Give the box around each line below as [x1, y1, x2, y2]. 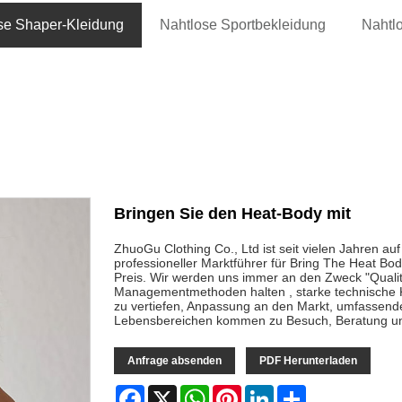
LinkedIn [274, 384, 323, 399]
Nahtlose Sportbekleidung [160, 16, 327, 32]
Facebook [144, 384, 202, 399]
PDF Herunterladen [259, 354, 358, 367]
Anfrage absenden [127, 354, 223, 367]
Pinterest [241, 384, 293, 399]
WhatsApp [209, 384, 268, 399]
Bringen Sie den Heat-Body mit [114, 204, 352, 223]
